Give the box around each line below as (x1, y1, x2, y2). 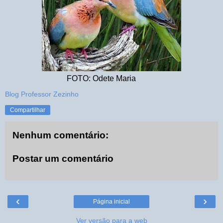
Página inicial (93, 198, 130, 205)
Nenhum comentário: (12, 129, 109, 140)
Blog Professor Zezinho (5, 90, 79, 98)
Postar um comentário (12, 153, 113, 164)
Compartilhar (10, 106, 45, 113)
